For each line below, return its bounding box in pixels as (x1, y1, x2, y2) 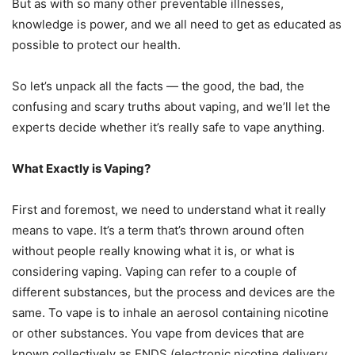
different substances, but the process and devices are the (12, 284, 335, 300)
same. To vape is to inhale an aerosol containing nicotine (12, 305, 329, 321)
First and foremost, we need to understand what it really (12, 202, 326, 218)
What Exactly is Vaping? (12, 161, 151, 177)
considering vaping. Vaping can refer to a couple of (12, 264, 296, 280)
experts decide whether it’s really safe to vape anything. (12, 120, 331, 136)
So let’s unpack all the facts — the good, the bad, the (12, 78, 304, 94)
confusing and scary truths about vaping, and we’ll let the (12, 99, 330, 115)
